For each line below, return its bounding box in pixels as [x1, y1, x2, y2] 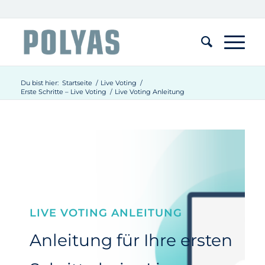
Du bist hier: [20, 79, 59, 87]
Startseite [62, 79, 92, 87]
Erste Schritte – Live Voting [20, 88, 106, 96]
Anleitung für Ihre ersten [29, 230, 232, 251]
